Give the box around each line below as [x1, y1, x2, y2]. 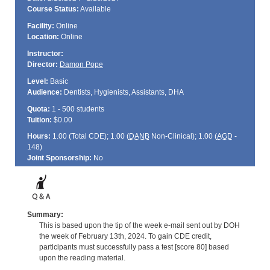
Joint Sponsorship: [27, 154, 92, 163]
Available [78, 5, 111, 14]
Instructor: [27, 49, 63, 58]
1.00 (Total [50, 132, 89, 141]
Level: [27, 77, 48, 86]
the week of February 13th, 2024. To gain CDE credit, [39, 231, 212, 240]
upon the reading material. [39, 253, 125, 262]
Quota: [27, 104, 50, 113]
